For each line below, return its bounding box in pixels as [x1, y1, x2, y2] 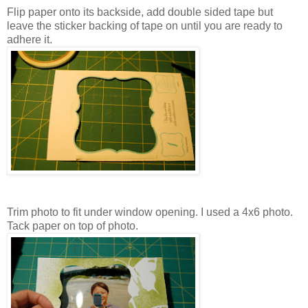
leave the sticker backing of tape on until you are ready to [7, 19, 283, 32]
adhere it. [7, 33, 52, 45]
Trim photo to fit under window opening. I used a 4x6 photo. [7, 206, 293, 218]
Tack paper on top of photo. [7, 219, 138, 232]
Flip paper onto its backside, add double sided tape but [7, 5, 273, 18]
